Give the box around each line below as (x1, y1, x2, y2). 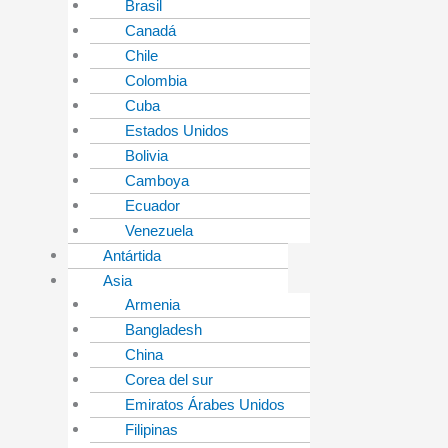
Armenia (125, 296, 180, 314)
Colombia (125, 72, 187, 90)
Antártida (102, 247, 161, 265)
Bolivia (125, 147, 168, 165)
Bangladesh (125, 321, 202, 339)
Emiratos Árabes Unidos (125, 396, 285, 414)
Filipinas (125, 421, 178, 439)
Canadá (125, 22, 176, 40)
